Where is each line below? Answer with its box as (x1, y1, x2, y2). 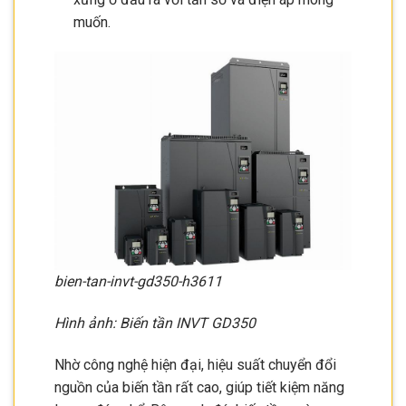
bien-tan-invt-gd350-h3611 (54, 273, 222, 291)
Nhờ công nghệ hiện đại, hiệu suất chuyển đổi (54, 355, 336, 373)
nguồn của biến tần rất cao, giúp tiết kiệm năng (54, 378, 344, 396)
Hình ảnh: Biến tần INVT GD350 (54, 314, 256, 332)
